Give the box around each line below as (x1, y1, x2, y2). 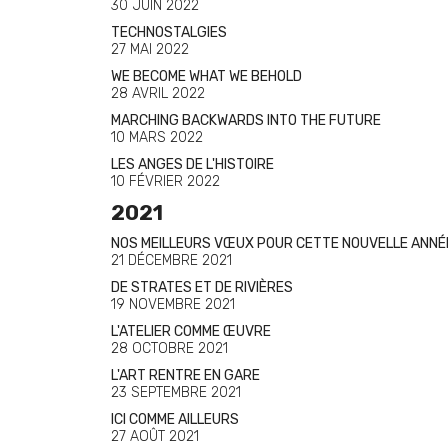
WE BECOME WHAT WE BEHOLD (111, 68, 302, 85)
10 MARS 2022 (111, 129, 203, 146)
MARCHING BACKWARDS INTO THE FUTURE (111, 112, 381, 129)
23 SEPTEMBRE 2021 (111, 384, 241, 401)
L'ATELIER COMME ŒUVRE (111, 323, 271, 340)
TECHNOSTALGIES (111, 24, 227, 41)
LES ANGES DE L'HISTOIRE (111, 156, 274, 173)
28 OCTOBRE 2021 (111, 340, 228, 357)
